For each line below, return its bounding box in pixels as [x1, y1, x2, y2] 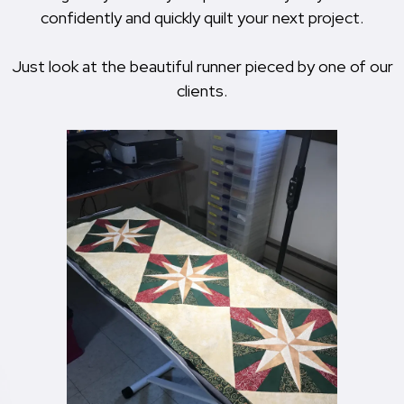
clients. [177, 80, 227, 102]
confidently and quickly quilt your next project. [41, 7, 363, 29]
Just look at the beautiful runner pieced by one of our [11, 56, 393, 78]
